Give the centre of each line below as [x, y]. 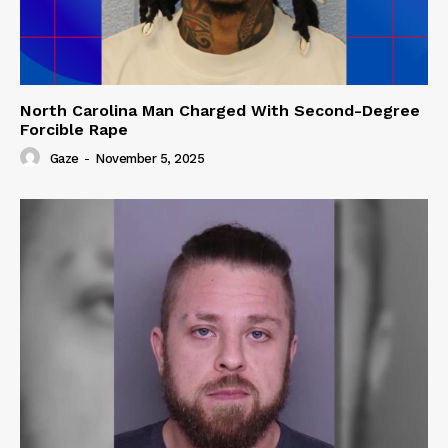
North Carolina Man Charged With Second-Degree [220, 110]
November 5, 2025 [149, 159]
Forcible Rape [74, 129]
